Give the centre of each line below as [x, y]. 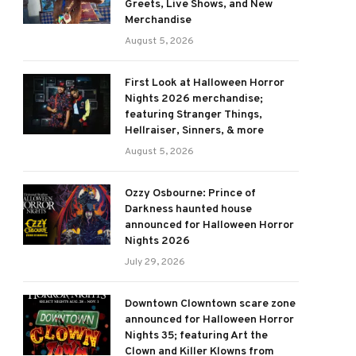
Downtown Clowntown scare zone [210, 304]
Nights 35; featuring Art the [196, 336]
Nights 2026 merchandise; [194, 99]
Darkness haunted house [188, 209]
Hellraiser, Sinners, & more [194, 131]
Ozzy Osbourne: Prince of [190, 193]
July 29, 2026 [155, 262]
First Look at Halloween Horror [205, 83]
